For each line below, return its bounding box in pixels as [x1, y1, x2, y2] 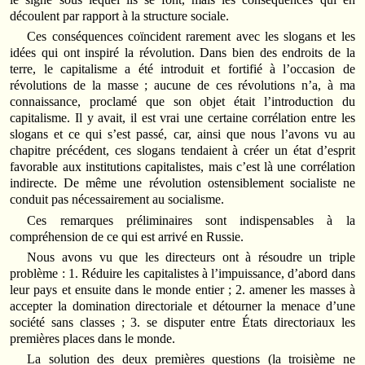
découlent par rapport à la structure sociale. [10, 9, 230, 24]
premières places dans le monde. [10, 332, 176, 346]
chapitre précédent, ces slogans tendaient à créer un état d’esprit [10, 143, 355, 158]
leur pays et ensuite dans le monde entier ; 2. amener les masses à [10, 283, 355, 297]
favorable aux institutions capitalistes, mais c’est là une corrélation [10, 160, 355, 174]
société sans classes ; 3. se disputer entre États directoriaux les [10, 315, 355, 330]
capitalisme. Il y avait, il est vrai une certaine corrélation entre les [10, 111, 355, 125]
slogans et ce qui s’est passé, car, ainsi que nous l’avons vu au [10, 127, 355, 142]
